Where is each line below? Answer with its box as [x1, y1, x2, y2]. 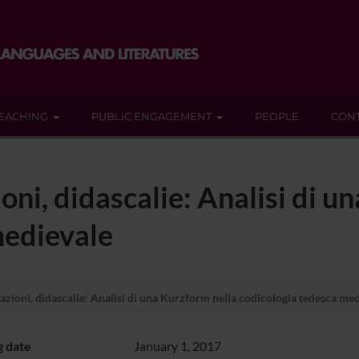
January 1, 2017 [133, 337, 221, 353]
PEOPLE [255, 110, 299, 123]
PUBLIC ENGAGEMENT [91, 110, 212, 123]
